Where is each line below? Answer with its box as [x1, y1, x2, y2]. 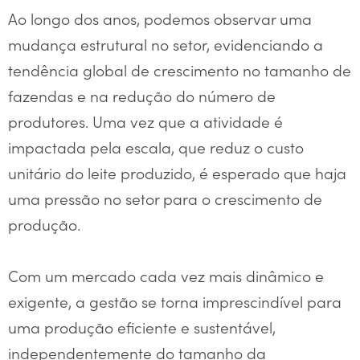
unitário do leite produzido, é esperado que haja [8, 161, 346, 183]
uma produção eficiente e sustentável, [8, 315, 276, 337]
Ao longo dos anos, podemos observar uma [8, 6, 312, 29]
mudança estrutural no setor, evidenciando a [8, 32, 323, 55]
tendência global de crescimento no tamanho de [8, 58, 351, 80]
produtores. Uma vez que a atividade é [8, 109, 283, 132]
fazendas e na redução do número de [8, 84, 276, 106]
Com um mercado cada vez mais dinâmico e [8, 264, 324, 286]
